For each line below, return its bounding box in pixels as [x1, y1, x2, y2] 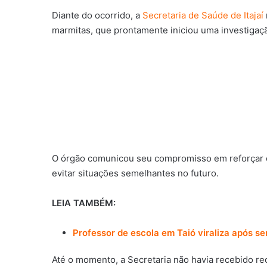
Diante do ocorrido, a [52, 9, 142, 21]
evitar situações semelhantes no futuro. [52, 167, 219, 179]
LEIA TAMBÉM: [52, 197, 116, 209]
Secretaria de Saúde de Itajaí [142, 9, 263, 21]
